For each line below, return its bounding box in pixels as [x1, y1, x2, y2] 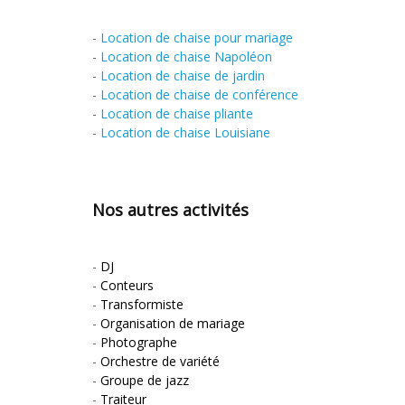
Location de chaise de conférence [100, 85, 298, 103]
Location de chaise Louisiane [100, 123, 270, 141]
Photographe [100, 333, 177, 351]
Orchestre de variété [100, 352, 220, 370]
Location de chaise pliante [100, 104, 253, 122]
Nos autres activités [92, 198, 249, 221]
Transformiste [100, 295, 184, 313]
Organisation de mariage [100, 314, 245, 332]
